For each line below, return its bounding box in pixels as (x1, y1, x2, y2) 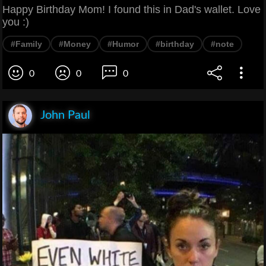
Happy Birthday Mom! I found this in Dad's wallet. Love (2, 3, 261, 15)
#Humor (107, 39, 139, 49)
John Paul (40, 109, 90, 121)
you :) (2, 15, 29, 28)
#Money (59, 39, 91, 49)
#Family (11, 39, 42, 49)
